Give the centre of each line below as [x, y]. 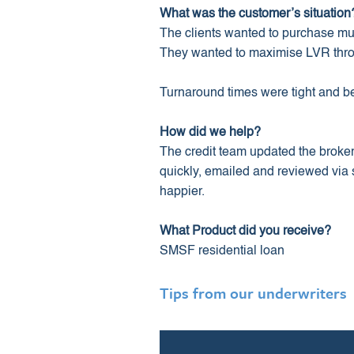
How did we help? [210, 133]
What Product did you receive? [245, 232]
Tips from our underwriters [253, 293]
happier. [182, 192]
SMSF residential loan [222, 251]
